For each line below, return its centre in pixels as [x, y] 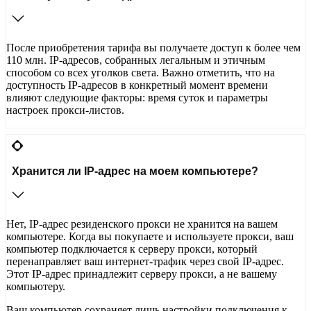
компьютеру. [36, 287]
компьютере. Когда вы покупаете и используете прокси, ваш [150, 237]
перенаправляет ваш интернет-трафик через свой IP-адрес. [145, 262]
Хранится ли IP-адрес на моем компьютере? [135, 171]
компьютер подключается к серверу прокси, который [132, 249]
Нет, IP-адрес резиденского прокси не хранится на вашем [142, 224]
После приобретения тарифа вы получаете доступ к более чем [153, 48]
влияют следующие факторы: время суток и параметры [137, 98]
